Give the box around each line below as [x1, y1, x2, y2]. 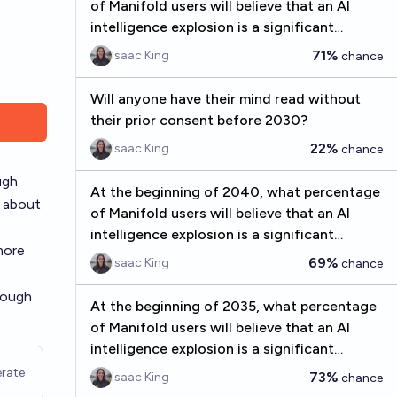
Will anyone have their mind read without [90, 90, 361, 107]
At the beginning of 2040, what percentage [90, 183, 380, 200]
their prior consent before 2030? [90, 112, 307, 128]
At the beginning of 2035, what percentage [90, 298, 377, 315]
